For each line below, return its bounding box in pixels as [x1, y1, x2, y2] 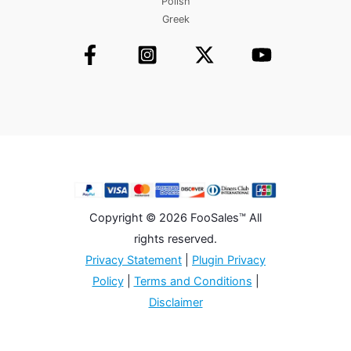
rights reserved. [134, 231, 217, 246]
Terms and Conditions [133, 273, 252, 288]
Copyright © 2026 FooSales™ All [89, 210, 262, 225]
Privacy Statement [85, 252, 182, 267]
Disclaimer [148, 295, 203, 309]
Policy [92, 273, 124, 288]
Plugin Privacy [192, 252, 266, 267]
